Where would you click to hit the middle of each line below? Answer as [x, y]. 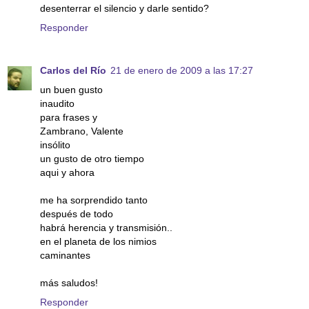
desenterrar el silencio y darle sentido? [124, 8]
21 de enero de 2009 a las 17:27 [182, 70]
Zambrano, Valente [82, 131]
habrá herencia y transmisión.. [106, 227]
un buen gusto [71, 89]
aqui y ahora [67, 172]
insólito [55, 144]
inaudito [57, 103]
